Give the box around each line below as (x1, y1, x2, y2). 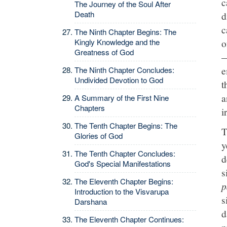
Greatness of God (74, 47, 134, 57)
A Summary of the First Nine (74, 92, 169, 103)
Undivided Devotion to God (74, 74, 163, 85)
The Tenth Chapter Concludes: (74, 148, 175, 159)
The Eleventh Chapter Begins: (74, 176, 173, 186)
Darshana (74, 196, 107, 207)
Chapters (74, 102, 105, 113)
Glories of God (74, 130, 123, 141)
